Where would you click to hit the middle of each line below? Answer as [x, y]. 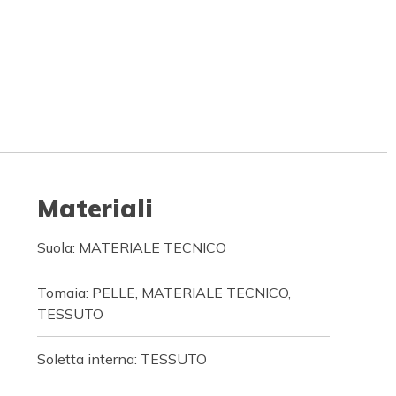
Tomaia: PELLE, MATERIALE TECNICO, [164, 293]
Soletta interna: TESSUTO [122, 359]
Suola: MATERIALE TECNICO [131, 247]
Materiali [95, 208]
